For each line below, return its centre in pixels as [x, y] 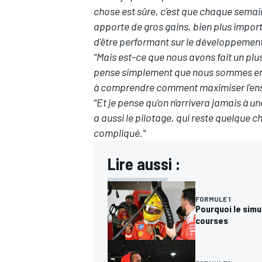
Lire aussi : [144, 164]
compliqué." [120, 133]
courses [212, 220]
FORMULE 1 [213, 199]
